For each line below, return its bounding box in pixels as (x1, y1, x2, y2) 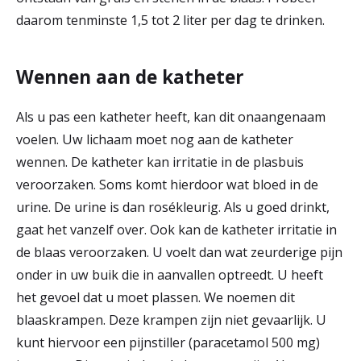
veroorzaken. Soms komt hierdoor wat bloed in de (16, 175, 318, 193)
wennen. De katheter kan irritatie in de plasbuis (16, 152, 304, 171)
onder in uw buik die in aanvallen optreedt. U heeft (16, 265, 323, 284)
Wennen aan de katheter (16, 64, 244, 89)
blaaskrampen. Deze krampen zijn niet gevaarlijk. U (16, 310, 326, 329)
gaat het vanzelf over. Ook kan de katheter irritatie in (16, 220, 337, 239)
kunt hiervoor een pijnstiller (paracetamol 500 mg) (16, 333, 320, 351)
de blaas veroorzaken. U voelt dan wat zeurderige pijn (16, 243, 342, 261)
